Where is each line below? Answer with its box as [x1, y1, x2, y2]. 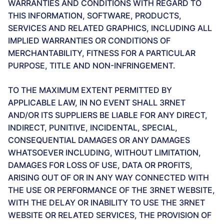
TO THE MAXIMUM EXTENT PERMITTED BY [8, 85, 172, 95]
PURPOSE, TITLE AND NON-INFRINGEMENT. [8, 60, 175, 70]
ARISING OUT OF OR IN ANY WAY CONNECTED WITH [8, 172, 209, 182]
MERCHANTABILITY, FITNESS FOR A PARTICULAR [8, 48, 195, 58]
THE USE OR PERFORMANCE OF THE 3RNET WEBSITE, [8, 185, 215, 195]
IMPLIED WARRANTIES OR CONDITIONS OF [8, 35, 170, 45]
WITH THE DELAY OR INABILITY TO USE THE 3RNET [8, 197, 205, 207]
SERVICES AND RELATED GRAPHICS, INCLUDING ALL [8, 23, 212, 33]
